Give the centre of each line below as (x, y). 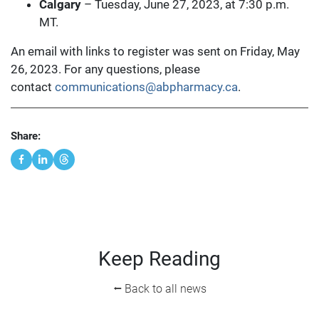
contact (33, 87)
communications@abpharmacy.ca (146, 87)
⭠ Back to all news (159, 288)
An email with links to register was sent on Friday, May (155, 52)
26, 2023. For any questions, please (105, 69)
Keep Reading (159, 258)
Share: (26, 136)
